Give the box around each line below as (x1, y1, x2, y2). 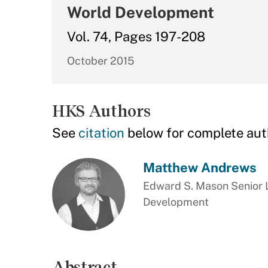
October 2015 (67, 54, 135, 67)
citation (78, 125, 124, 141)
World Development (67, 3, 214, 22)
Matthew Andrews (142, 160, 257, 175)
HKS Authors (52, 102, 151, 120)
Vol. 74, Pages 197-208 (67, 29, 205, 44)
